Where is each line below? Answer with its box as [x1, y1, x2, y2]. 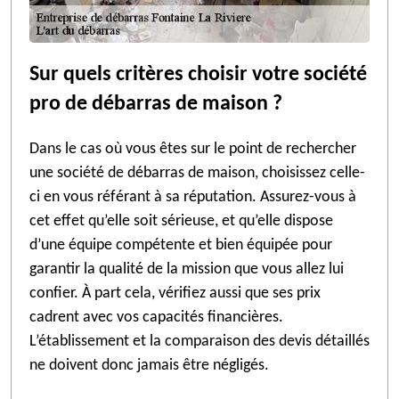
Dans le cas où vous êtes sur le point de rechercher [29, 141, 356, 158]
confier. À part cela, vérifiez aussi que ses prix [29, 285, 321, 302]
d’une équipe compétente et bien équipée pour [29, 237, 332, 254]
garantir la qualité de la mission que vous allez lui [29, 261, 344, 278]
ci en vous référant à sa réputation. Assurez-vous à [29, 189, 356, 206]
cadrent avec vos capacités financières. [29, 309, 283, 326]
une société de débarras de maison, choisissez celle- [29, 165, 365, 182]
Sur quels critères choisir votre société [29, 64, 367, 85]
